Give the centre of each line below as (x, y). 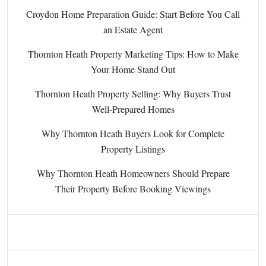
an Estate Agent (133, 30)
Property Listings (133, 149)
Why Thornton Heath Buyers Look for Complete (133, 134)
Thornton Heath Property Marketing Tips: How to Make (133, 54)
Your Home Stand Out (133, 69)
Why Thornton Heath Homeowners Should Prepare (133, 173)
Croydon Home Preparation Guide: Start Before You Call (133, 14)
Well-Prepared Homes (133, 109)
